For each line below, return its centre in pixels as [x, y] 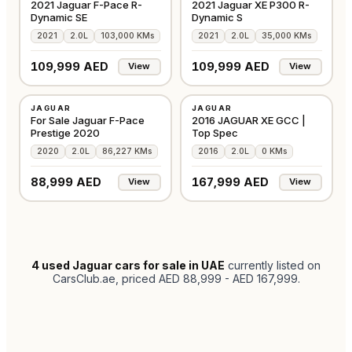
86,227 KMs [126, 151]
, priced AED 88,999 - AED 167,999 [206, 279]
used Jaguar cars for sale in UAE [133, 265]
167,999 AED [230, 181]
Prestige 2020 [65, 132]
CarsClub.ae [84, 279]
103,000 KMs [127, 35]
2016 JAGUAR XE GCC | [248, 120]
